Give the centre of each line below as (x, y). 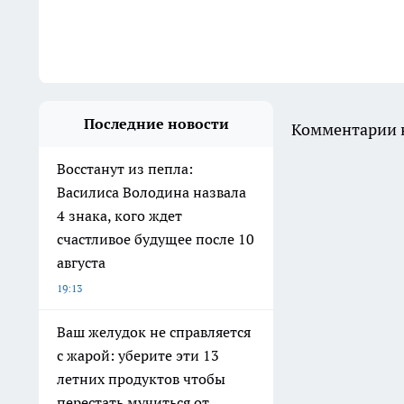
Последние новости (156, 124)
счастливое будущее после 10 (156, 239)
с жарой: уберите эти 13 (138, 355)
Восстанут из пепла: (125, 169)
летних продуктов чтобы (141, 379)
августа (81, 262)
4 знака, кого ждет (119, 216)
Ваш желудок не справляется (154, 332)
